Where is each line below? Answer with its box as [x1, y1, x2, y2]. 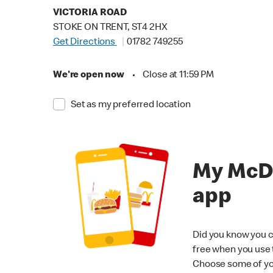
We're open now [53, 71, 124, 80]
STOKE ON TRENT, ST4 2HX [53, 23, 168, 33]
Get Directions [53, 38, 117, 48]
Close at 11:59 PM [143, 71, 214, 80]
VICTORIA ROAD [53, 9, 127, 18]
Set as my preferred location [70, 101, 191, 110]
